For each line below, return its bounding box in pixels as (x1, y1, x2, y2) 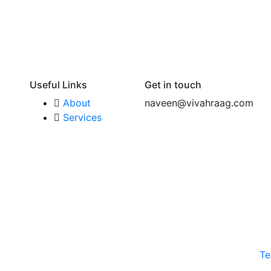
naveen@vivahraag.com (145, 97, 253, 109)
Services (63, 111, 102, 124)
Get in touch (145, 79, 201, 91)
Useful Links (30, 79, 87, 91)
